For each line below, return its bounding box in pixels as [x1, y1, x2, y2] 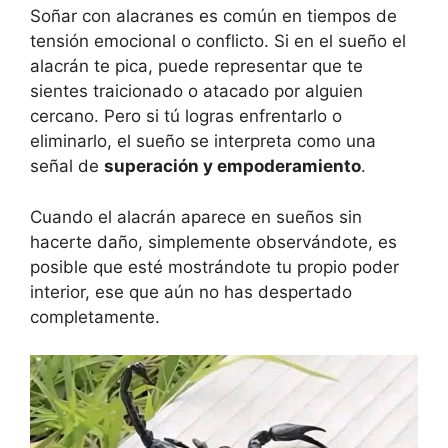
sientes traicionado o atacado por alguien [30, 81, 363, 102]
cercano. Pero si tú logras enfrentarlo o [30, 106, 342, 127]
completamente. [30, 306, 160, 327]
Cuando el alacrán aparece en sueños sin [30, 206, 362, 227]
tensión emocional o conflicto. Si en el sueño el [30, 31, 406, 52]
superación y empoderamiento [104, 156, 361, 177]
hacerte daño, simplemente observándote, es [30, 231, 397, 252]
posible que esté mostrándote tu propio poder [30, 256, 399, 277]
